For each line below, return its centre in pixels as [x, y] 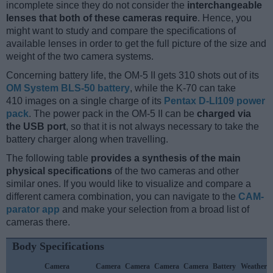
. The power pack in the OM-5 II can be [113, 113]
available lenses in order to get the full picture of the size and [136, 43]
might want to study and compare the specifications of [121, 30]
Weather [253, 266]
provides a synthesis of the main [166, 158]
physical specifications [59, 171]
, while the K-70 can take [183, 88]
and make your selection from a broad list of [154, 209]
